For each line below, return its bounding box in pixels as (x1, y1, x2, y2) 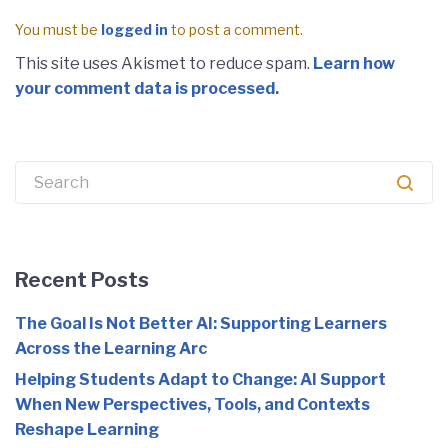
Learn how (313, 54, 395, 73)
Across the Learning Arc (15, 339, 207, 358)
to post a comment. (168, 21, 303, 38)
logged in (101, 21, 168, 38)
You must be (15, 21, 101, 38)
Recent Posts (15, 268, 149, 292)
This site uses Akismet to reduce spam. (15, 54, 313, 73)
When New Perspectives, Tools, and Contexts (15, 395, 370, 415)
